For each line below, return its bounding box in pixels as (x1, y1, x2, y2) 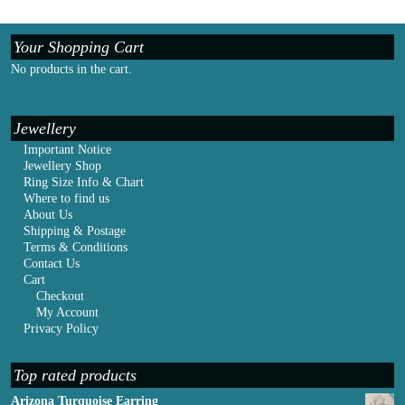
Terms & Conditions (24, 240, 127, 255)
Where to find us (24, 192, 109, 206)
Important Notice (24, 143, 111, 157)
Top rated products (14, 366, 137, 385)
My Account (36, 306, 99, 320)
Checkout (36, 289, 84, 304)
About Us (24, 208, 72, 222)
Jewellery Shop (24, 159, 101, 174)
